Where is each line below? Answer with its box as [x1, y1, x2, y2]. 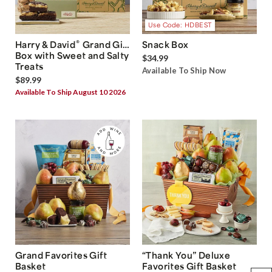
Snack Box [142, 38, 189, 50]
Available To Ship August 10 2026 [15, 87, 126, 97]
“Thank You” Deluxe [142, 249, 231, 260]
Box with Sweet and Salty [15, 49, 129, 61]
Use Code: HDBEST [148, 21, 212, 29]
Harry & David [15, 38, 76, 50]
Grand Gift [80, 38, 131, 50]
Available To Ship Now [142, 65, 226, 75]
